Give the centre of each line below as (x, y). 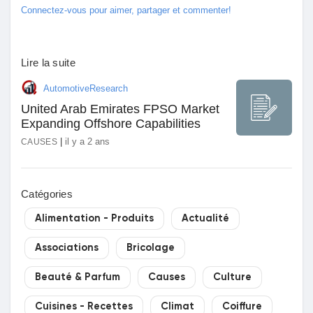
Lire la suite (48, 63)
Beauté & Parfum (78, 277)
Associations (67, 248)
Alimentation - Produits (94, 219)
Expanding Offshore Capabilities (111, 124)
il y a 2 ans (87, 141)
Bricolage (151, 248)
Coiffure (242, 307)
